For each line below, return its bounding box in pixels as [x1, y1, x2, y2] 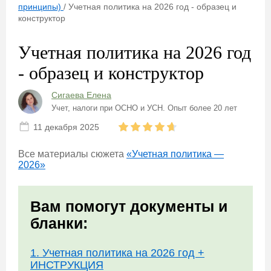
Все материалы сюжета [18, 149, 126, 159]
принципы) [18, 2, 61, 11]
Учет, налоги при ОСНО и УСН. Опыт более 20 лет [51, 103, 237, 113]
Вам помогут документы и [30, 198, 227, 215]
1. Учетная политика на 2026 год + [30, 247, 204, 259]
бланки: [30, 215, 88, 232]
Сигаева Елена [51, 90, 111, 100]
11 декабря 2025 [33, 122, 99, 132]
